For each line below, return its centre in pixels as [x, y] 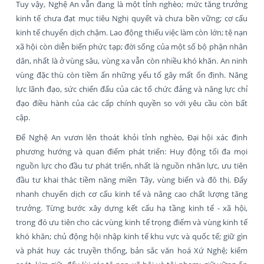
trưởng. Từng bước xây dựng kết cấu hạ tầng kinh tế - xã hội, [132, 208]
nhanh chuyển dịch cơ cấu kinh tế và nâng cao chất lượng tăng [132, 194]
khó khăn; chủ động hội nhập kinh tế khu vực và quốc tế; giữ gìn [132, 236]
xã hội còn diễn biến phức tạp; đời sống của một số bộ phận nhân [132, 46]
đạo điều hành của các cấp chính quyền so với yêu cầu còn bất [132, 103]
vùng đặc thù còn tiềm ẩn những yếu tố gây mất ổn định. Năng [132, 75]
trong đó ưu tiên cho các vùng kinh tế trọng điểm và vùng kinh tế [132, 222]
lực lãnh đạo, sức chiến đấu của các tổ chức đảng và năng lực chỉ [132, 89]
